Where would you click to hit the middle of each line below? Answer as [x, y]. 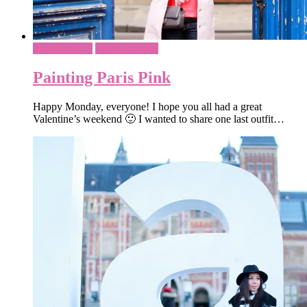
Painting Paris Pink [102, 78]
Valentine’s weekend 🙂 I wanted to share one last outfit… [159, 119]
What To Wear [127, 49]
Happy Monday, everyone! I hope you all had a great [147, 107]
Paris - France [63, 49]
